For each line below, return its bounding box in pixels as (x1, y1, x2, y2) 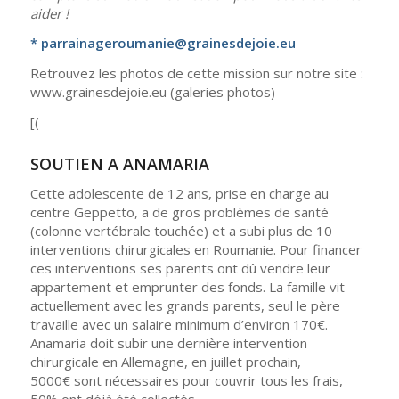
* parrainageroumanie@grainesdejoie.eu (29, 34, 296, 53)
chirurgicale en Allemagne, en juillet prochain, (29, 352, 301, 370)
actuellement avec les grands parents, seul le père (29, 296, 340, 314)
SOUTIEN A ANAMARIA (29, 152, 209, 175)
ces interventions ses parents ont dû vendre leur (29, 258, 330, 277)
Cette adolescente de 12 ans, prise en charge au (29, 183, 329, 202)
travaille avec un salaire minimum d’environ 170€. (29, 314, 328, 333)
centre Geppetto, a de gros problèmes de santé (29, 202, 329, 221)
